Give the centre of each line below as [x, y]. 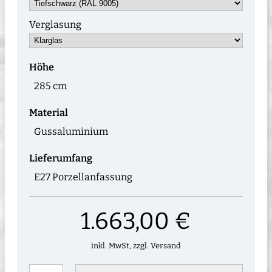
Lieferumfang [61, 158]
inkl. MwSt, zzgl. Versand [136, 245]
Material [49, 112]
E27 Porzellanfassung [83, 177]
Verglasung [55, 24]
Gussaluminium [71, 131]
